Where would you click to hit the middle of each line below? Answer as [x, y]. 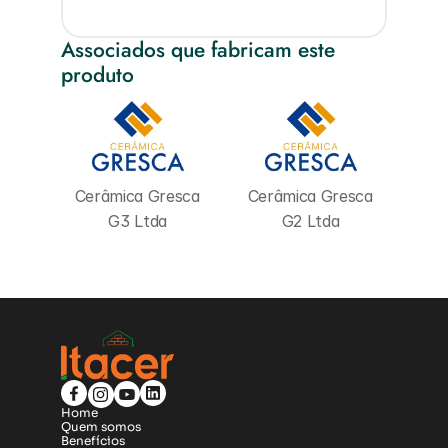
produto [97, 75]
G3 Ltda [137, 221]
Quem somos [101, 426]
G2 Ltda [310, 221]
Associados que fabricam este [198, 50]
